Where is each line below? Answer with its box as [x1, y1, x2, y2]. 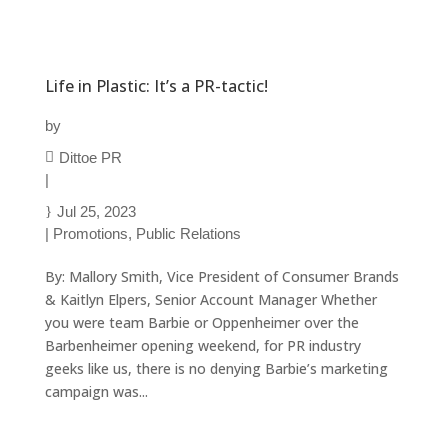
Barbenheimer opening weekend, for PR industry [44, 336, 361, 356]
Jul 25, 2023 [56, 203, 136, 221]
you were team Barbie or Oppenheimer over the [44, 313, 359, 333]
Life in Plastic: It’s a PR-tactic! [44, 75, 268, 98]
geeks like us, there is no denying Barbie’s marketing [44, 359, 388, 379]
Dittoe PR [58, 149, 122, 167]
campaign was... [44, 382, 148, 402]
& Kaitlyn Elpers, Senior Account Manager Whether [44, 290, 377, 310]
